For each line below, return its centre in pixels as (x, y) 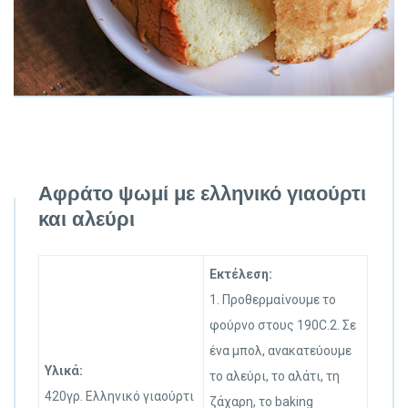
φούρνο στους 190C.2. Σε (283, 326)
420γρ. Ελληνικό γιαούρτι (119, 397)
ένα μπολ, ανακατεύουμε (280, 351)
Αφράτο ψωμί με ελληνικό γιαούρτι (202, 194)
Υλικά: (64, 371)
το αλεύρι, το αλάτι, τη (275, 377)
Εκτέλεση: (241, 275)
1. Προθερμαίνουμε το (273, 300)
